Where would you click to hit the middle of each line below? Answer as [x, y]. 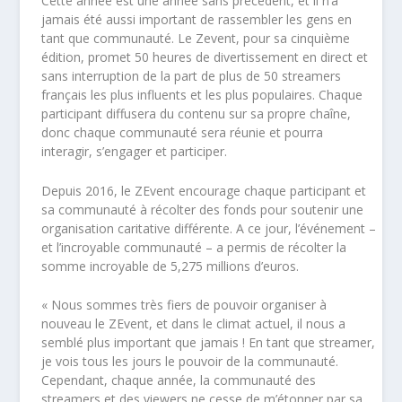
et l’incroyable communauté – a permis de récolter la [194, 247]
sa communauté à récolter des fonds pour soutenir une [203, 209]
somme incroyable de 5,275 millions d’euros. [170, 266]
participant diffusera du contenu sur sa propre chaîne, [197, 114]
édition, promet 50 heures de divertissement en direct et [205, 57]
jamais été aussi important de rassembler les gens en [197, 20]
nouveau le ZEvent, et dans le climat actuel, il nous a [194, 324]
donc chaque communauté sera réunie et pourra [184, 133]
